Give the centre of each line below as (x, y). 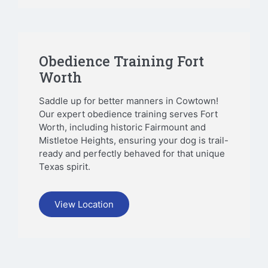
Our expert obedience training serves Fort (128, 114)
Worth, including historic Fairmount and (122, 127)
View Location (84, 204)
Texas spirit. (65, 167)
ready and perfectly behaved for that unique (132, 154)
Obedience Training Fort (121, 61)
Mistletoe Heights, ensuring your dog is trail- (134, 141)
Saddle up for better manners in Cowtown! (129, 101)
